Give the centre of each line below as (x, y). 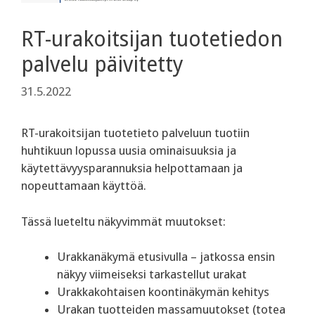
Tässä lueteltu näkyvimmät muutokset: (123, 221)
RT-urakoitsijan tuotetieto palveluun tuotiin (135, 133)
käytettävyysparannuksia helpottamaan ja (132, 168)
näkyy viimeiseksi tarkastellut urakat (152, 275)
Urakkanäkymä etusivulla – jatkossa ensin (166, 257)
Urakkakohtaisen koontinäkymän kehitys (163, 292)
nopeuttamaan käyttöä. (84, 186)
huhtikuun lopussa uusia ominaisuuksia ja (129, 151)
